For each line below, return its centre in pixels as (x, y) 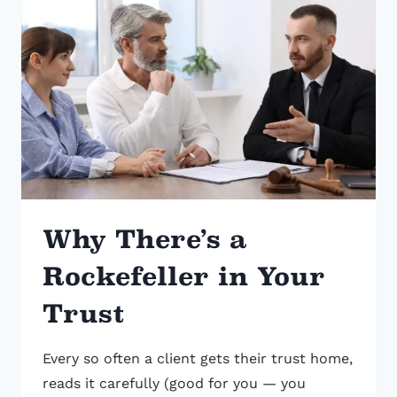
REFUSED (159, 41)
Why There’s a (145, 240)
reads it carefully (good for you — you (174, 384)
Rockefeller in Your (184, 277)
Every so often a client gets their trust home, (198, 359)
